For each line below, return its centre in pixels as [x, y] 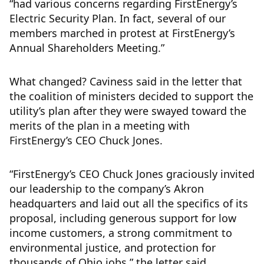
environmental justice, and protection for [113, 248]
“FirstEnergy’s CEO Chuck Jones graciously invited [132, 174]
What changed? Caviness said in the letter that [126, 82]
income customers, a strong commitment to [121, 233]
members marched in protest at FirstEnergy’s [122, 33]
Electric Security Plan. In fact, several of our [118, 19]
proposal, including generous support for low [123, 218]
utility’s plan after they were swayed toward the [128, 111]
